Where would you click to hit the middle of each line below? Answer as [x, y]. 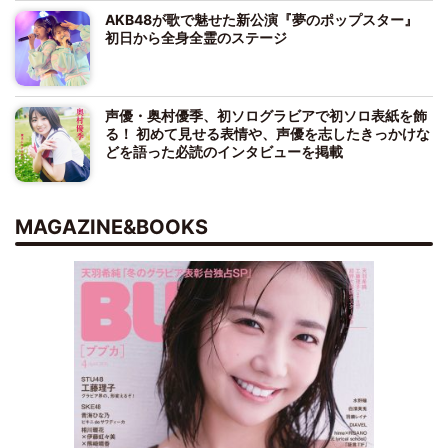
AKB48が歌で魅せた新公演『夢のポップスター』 [268, 19]
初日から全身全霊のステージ [196, 37]
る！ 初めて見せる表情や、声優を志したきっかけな [267, 133]
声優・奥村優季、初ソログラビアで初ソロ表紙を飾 [266, 115]
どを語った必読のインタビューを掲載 [224, 151]
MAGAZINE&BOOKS [111, 226]
